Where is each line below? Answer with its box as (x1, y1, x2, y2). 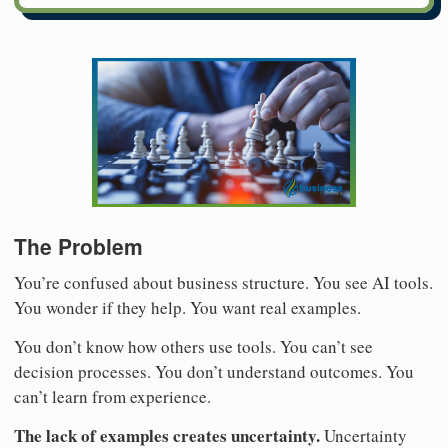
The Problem (14, 231, 143, 262)
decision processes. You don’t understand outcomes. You (14, 359, 414, 383)
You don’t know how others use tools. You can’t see (14, 334, 373, 358)
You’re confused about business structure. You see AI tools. (14, 270, 433, 294)
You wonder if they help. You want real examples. (14, 295, 361, 319)
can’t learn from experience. (14, 384, 211, 408)
